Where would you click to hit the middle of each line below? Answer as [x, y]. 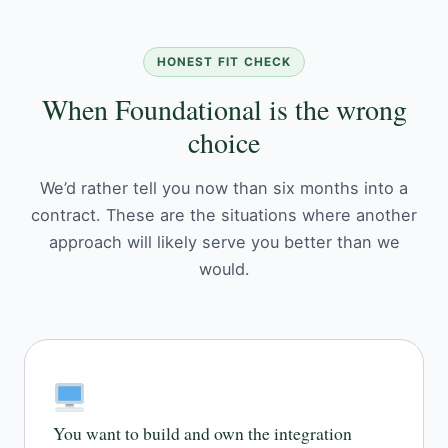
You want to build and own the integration [202, 433]
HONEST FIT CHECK [224, 62]
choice [224, 142]
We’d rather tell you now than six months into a [224, 188]
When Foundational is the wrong [224, 109]
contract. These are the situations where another [224, 215]
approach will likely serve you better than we [224, 242]
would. [224, 269]
